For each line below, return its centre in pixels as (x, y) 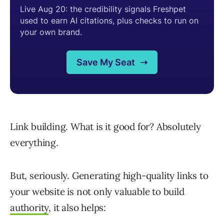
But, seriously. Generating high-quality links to (109, 176)
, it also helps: (77, 208)
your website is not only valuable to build (97, 192)
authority (29, 208)
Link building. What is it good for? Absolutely (105, 127)
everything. (34, 143)
